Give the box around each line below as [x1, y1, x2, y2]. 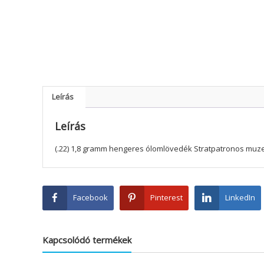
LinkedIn [225, 192, 255, 203]
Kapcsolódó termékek [42, 233, 131, 246]
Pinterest [150, 192, 183, 203]
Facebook [73, 192, 108, 203]
